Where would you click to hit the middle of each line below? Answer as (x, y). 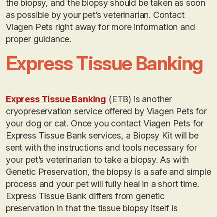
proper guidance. (39, 39)
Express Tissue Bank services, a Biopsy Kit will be (102, 135)
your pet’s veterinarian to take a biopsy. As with (98, 159)
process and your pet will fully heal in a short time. (102, 184)
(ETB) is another (139, 99)
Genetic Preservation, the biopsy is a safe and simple (108, 171)
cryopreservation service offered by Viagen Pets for (106, 111)
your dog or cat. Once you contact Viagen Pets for (105, 123)
